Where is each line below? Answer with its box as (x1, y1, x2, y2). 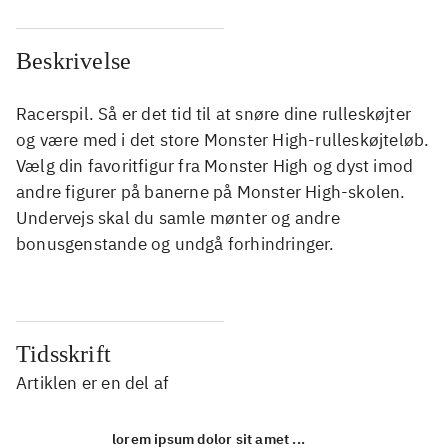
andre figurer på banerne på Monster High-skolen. (16, 181, 406, 204)
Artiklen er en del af (16, 372, 170, 395)
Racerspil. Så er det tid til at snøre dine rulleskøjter (16, 103, 412, 126)
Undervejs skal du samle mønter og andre (16, 207, 340, 230)
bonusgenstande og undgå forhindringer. (16, 233, 335, 256)
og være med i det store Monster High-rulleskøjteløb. (16, 129, 430, 152)
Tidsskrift (16, 341, 111, 368)
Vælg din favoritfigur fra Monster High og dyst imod (16, 155, 414, 178)
